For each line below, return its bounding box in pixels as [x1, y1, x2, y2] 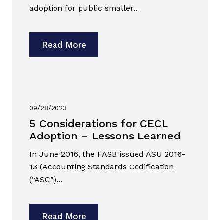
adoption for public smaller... [29, 3, 139, 13]
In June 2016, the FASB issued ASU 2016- [29, 149, 185, 159]
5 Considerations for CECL [29, 117, 167, 130]
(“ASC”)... [29, 175, 62, 185]
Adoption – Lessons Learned [29, 130, 181, 142]
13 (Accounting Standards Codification [29, 162, 174, 172]
